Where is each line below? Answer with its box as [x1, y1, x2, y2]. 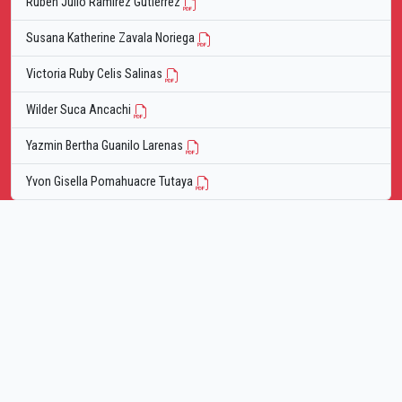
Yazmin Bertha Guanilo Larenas [26, 138, 186, 154]
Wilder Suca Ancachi [26, 102, 134, 118]
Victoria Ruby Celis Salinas [26, 66, 165, 83]
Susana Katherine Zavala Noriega [26, 31, 197, 47]
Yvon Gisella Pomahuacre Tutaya [26, 174, 196, 190]
